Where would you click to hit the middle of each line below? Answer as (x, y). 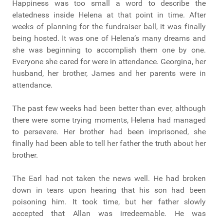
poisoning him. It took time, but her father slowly (109, 202)
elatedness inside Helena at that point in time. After (109, 15)
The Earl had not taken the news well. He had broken (109, 179)
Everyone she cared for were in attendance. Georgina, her (109, 62)
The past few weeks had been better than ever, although (109, 109)
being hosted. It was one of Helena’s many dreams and (109, 38)
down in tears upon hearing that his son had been (109, 190)
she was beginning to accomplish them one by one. (109, 50)
